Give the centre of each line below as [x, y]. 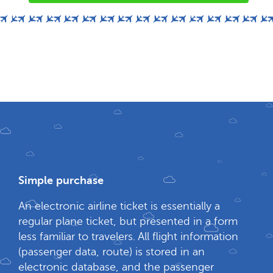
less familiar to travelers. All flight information [128, 236]
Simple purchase [61, 180]
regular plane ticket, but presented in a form [128, 221]
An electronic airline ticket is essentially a [119, 206]
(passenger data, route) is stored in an [112, 252]
